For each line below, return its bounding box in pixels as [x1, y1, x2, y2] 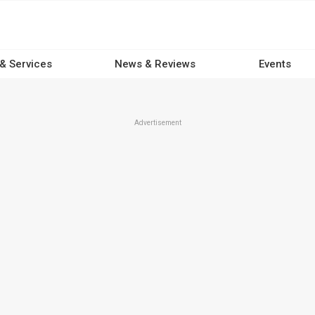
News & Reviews [115, 58, 195, 70]
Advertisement [134, 119, 181, 127]
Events [258, 58, 291, 70]
